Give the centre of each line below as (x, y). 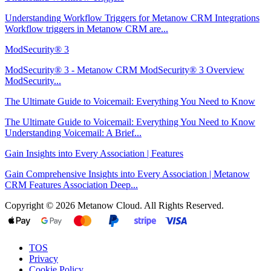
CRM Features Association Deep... (71, 184)
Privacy (44, 258)
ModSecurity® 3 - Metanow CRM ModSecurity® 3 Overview (125, 70)
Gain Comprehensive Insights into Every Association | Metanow (127, 174)
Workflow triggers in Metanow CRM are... (87, 28)
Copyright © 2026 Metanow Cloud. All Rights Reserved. (114, 205)
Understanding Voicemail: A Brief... (73, 132)
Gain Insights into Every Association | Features (94, 153)
